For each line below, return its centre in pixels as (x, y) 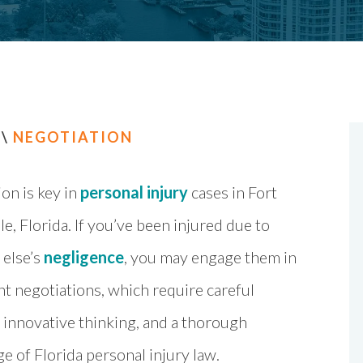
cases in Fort (233, 192)
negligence (84, 257)
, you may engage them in (210, 257)
